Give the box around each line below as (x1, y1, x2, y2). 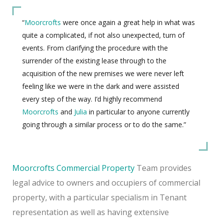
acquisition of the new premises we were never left (22, 68, 184, 78)
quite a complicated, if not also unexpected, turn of (22, 30, 185, 40)
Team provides (135, 162, 192, 173)
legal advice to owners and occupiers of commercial (12, 177, 200, 188)
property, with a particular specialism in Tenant (12, 192, 187, 203)
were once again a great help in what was (61, 17, 195, 27)
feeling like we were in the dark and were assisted (22, 81, 179, 91)
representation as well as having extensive (12, 206, 169, 218)
